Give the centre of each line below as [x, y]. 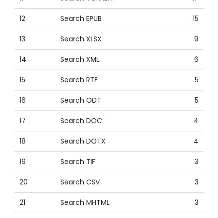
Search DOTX [83, 141]
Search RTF [79, 80]
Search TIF [78, 162]
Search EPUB [81, 18]
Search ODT [81, 100]
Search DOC [82, 121]
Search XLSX [81, 39]
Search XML [80, 59]
